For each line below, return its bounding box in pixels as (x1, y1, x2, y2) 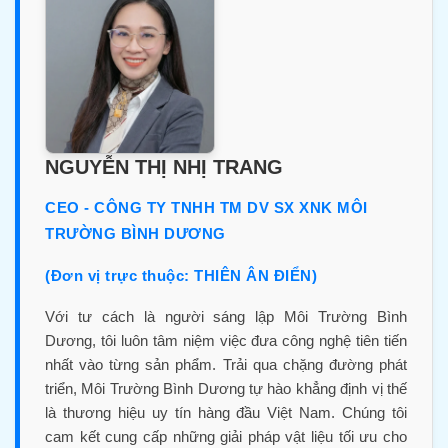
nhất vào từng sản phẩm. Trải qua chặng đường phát (45, 355, 407, 373)
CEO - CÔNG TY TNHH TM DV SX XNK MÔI (45, 198, 368, 216)
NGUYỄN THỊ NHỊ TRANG (45, 155, 283, 178)
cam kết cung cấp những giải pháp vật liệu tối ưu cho (45, 427, 407, 445)
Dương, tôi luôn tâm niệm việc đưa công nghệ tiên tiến (45, 331, 407, 349)
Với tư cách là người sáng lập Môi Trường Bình (45, 307, 407, 325)
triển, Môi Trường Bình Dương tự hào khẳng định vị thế (45, 379, 407, 397)
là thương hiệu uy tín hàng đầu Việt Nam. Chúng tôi (45, 403, 407, 421)
